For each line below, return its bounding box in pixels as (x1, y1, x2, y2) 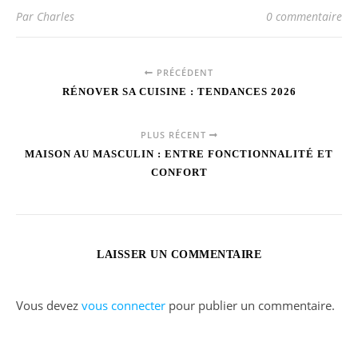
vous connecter (82, 296, 165, 313)
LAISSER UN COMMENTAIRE (97, 248, 261, 261)
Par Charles (16, 8, 74, 24)
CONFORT (150, 165, 208, 178)
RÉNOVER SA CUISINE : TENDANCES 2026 (62, 85, 296, 97)
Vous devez (16, 296, 82, 313)
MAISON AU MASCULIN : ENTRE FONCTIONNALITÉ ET (25, 147, 333, 160)
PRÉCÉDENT (153, 66, 213, 78)
